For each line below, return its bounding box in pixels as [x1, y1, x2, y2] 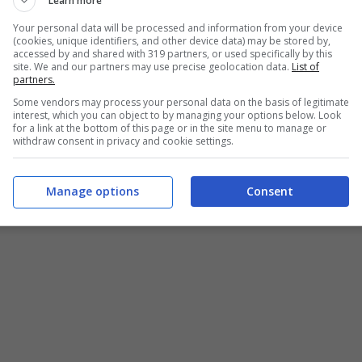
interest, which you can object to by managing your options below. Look [13, 107, 341, 122]
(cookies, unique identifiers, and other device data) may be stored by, [13, 33, 330, 48]
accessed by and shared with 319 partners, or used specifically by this [13, 46, 332, 61]
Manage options [45, 183, 139, 199]
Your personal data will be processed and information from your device [13, 20, 343, 35]
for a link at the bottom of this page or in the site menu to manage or [13, 120, 326, 135]
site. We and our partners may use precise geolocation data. [13, 59, 292, 74]
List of [292, 59, 319, 74]
